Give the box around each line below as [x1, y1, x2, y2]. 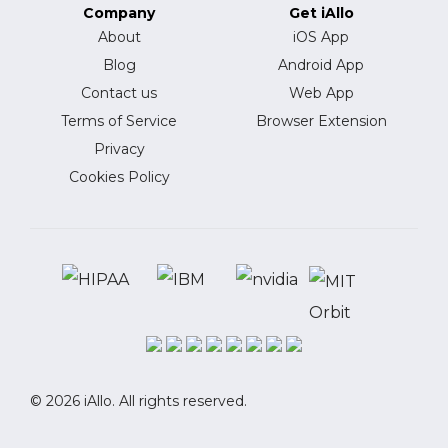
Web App [288, 84, 354, 103]
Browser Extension [255, 112, 387, 131]
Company [83, 4, 156, 23]
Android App [278, 56, 365, 75]
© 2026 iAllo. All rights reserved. [30, 392, 247, 411]
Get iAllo [288, 4, 354, 23]
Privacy [93, 140, 145, 159]
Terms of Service [61, 112, 178, 131]
